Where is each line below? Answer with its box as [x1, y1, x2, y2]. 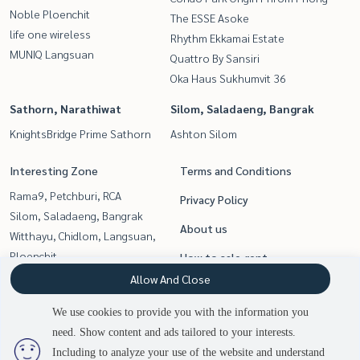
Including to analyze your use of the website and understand [52, 346, 325, 358]
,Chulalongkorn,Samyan [10, 329, 129, 344]
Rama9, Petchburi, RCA [10, 188, 121, 203]
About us [180, 221, 227, 236]
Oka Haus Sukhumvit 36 [170, 71, 286, 86]
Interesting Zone [10, 163, 98, 178]
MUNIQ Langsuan [10, 47, 94, 62]
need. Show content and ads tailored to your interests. [52, 326, 296, 338]
